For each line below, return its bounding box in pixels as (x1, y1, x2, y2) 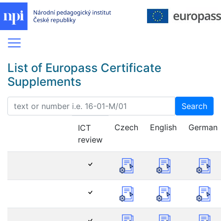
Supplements (7, 74, 81, 89)
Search (182, 101, 207, 111)
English (150, 122, 177, 132)
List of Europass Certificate (7, 60, 161, 75)
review (78, 134, 103, 145)
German (188, 122, 218, 132)
